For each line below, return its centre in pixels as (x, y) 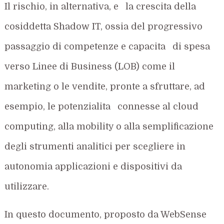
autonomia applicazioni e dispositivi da (93, 166)
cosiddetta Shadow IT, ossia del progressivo (104, 26)
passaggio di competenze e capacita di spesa (107, 46)
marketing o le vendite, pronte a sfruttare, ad (105, 86)
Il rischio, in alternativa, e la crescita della (100, 6)
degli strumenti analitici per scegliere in (95, 146)
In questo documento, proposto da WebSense (106, 214)
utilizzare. (27, 186)
